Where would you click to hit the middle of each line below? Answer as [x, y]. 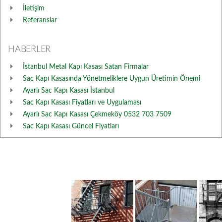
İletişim [34, 8]
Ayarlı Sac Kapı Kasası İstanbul [69, 91]
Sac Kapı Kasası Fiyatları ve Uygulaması [82, 103]
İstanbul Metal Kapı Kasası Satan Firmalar [86, 67]
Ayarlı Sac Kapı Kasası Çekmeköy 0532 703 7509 [97, 114]
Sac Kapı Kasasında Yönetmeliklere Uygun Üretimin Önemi [111, 79]
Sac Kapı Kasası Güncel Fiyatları [71, 126]
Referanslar [40, 20]
